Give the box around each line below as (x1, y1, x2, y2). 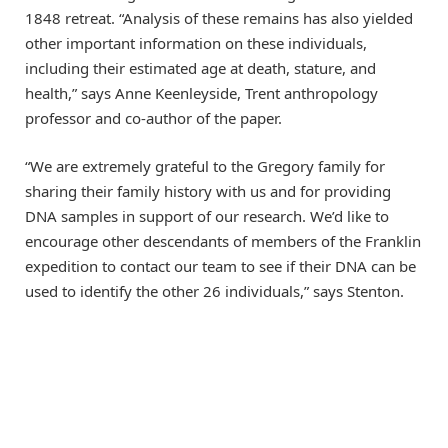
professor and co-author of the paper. (25, 108, 282, 129)
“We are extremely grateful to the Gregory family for (25, 156, 385, 177)
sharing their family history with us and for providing (25, 181, 391, 202)
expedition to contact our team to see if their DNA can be (25, 256, 416, 277)
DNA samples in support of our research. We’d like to (25, 206, 389, 227)
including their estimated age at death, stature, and (25, 58, 376, 79)
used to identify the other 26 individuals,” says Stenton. (25, 281, 404, 302)
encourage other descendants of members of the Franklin (25, 231, 421, 252)
